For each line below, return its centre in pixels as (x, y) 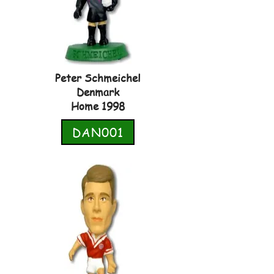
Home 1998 (98, 106)
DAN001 (98, 132)
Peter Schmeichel (98, 78)
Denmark (98, 92)
